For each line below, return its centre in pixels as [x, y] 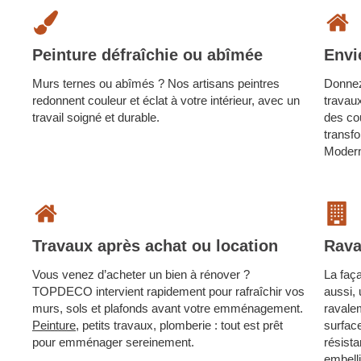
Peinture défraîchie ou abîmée [147, 55]
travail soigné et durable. [96, 117]
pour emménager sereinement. [113, 342]
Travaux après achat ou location [155, 246]
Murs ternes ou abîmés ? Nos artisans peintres [156, 83]
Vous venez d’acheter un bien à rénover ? [141, 274]
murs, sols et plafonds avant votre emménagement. [168, 308]
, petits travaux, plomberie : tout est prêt [179, 325]
